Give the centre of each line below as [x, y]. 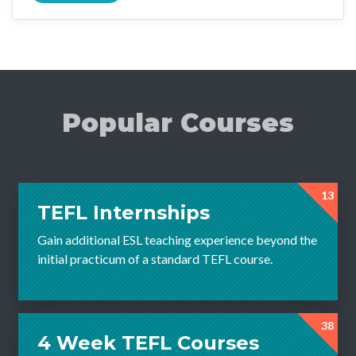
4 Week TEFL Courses [148, 342]
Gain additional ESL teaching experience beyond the [177, 239]
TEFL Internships [124, 212]
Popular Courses [178, 122]
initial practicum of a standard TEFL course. [155, 258]
